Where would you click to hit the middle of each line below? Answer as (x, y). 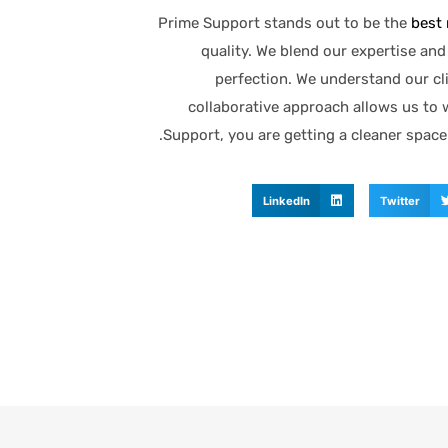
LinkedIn (286, 200)
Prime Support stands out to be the (284, 23)
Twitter (400, 200)
